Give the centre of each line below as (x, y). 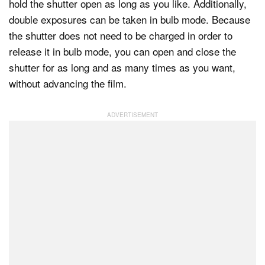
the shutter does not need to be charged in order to (121, 35)
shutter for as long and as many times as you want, (122, 67)
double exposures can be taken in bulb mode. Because (130, 19)
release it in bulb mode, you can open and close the (122, 51)
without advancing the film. (68, 83)
